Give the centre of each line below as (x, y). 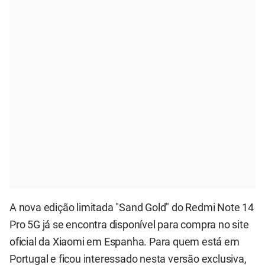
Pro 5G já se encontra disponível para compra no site (129, 224)
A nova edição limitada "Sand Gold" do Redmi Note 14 (132, 207)
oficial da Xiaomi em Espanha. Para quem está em (125, 242)
